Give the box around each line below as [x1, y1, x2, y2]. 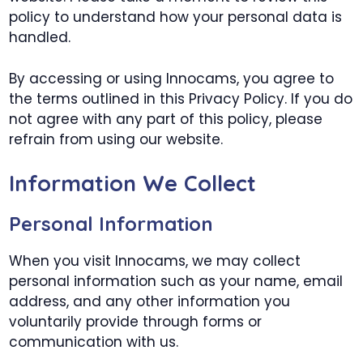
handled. [9, 28, 71, 47]
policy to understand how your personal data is [9, 7, 343, 27]
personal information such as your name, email [9, 271, 344, 291]
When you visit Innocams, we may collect [9, 251, 301, 271]
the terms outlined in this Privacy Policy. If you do [9, 88, 353, 109]
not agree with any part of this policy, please [9, 109, 323, 129]
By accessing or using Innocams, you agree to [9, 68, 335, 88]
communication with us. [9, 332, 179, 352]
